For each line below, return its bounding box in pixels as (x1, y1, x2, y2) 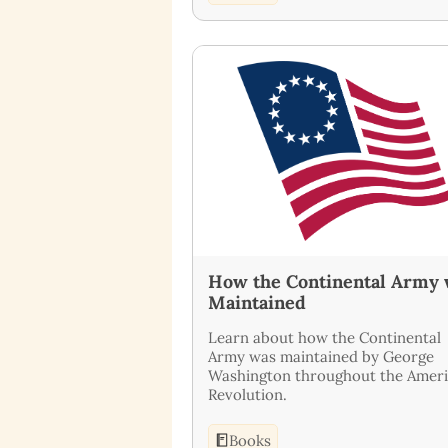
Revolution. (208, 384, 287, 404)
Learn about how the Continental (208, 327, 441, 347)
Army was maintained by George (208, 346, 434, 366)
